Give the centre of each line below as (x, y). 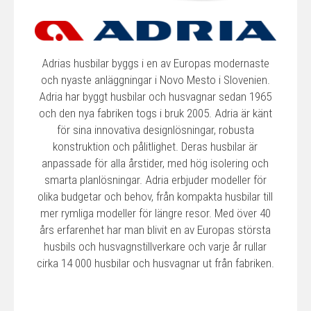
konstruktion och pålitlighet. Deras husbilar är (155, 146)
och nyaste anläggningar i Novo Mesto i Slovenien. (155, 79)
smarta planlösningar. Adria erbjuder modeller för (155, 179)
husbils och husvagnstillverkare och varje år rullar (155, 246)
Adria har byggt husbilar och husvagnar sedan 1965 (155, 96)
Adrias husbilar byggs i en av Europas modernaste (155, 63)
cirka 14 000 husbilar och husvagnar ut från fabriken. (155, 263)
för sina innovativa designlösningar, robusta (155, 129)
